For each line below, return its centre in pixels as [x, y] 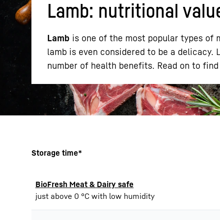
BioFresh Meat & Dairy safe [84, 184]
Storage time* [57, 153]
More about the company [89, 77]
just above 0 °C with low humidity [95, 196]
